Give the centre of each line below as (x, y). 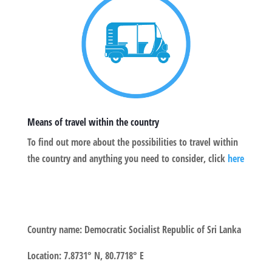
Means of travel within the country (93, 122)
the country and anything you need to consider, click (127, 158)
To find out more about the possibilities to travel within (132, 142)
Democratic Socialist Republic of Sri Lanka (161, 229)
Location (43, 255)
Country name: (54, 229)
